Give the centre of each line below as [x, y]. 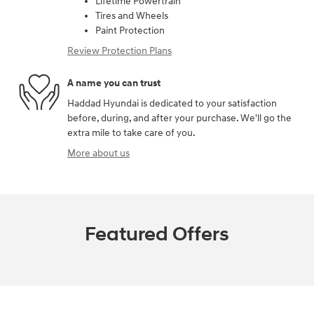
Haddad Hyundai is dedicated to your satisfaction [172, 104]
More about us [98, 153]
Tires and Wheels [132, 16]
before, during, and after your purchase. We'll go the [179, 118]
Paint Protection [130, 31]
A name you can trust [114, 83]
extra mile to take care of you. [131, 133]
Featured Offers [157, 235]
